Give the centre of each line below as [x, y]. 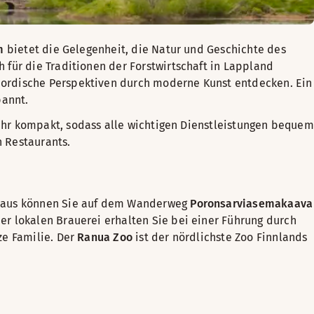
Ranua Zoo [105, 237]
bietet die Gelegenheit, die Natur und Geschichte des [145, 49]
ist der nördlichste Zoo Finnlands [220, 237]
